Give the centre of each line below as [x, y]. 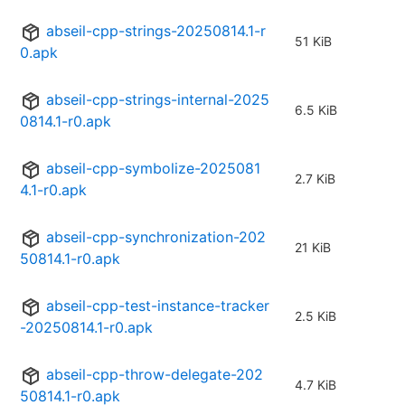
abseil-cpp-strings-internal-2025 [158, 100]
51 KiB [313, 42]
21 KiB [313, 248]
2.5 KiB [316, 316]
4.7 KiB [316, 385]
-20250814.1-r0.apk [86, 328]
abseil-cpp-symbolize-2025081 [153, 169]
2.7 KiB [315, 179]
